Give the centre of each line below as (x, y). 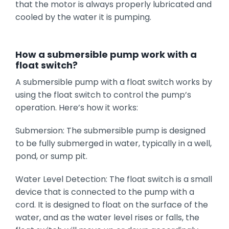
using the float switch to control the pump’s (103, 95)
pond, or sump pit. (51, 156)
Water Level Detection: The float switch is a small (113, 179)
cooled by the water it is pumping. (83, 17)
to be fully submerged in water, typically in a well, (113, 144)
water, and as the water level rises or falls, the (107, 218)
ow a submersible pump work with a (109, 55)
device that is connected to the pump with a (105, 192)
